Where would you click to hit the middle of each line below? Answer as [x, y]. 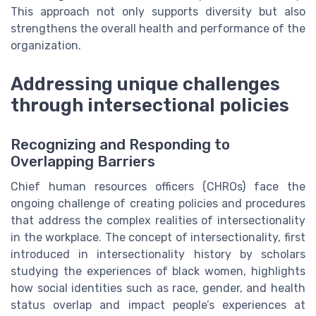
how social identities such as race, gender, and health [158, 288]
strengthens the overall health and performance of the [158, 29]
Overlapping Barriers [83, 161]
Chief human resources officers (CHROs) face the [158, 186]
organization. [46, 46]
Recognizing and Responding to [120, 144]
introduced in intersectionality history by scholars [158, 254]
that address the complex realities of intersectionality [158, 220]
